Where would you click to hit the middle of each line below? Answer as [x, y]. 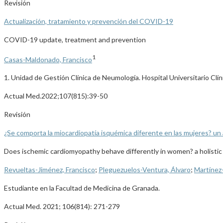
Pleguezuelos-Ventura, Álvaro [145, 170]
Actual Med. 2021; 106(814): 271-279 [62, 207]
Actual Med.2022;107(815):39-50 [56, 96]
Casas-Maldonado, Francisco [48, 59]
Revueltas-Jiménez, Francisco [50, 170]
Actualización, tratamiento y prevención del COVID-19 [89, 21]
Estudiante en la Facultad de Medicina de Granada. [82, 188]
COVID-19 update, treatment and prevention [75, 39]
